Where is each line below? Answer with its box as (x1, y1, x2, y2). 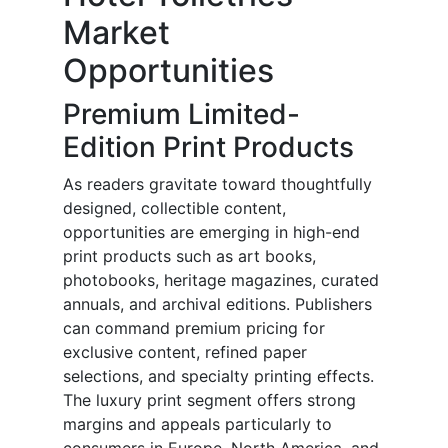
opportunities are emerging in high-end (63, 222, 360, 243)
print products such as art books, (63, 246, 316, 267)
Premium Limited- (63, 97, 300, 132)
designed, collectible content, (63, 198, 286, 219)
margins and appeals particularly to (63, 414, 332, 435)
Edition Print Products (63, 130, 354, 165)
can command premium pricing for (63, 318, 325, 339)
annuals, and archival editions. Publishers (63, 294, 372, 315)
